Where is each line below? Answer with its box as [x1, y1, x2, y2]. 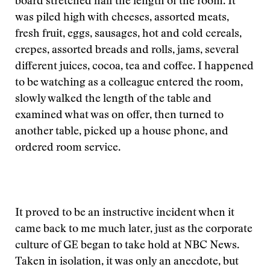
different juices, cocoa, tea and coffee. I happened [15, 61, 254, 72]
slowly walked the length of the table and [15, 94, 212, 105]
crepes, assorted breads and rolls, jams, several [15, 45, 239, 56]
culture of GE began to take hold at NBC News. [15, 240, 239, 251]
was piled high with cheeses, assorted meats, [15, 13, 229, 24]
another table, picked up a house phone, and [15, 127, 228, 137]
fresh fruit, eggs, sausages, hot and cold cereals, [15, 29, 242, 40]
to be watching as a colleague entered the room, [15, 78, 243, 89]
